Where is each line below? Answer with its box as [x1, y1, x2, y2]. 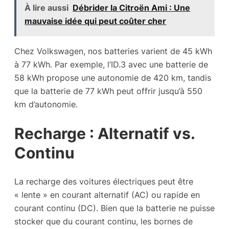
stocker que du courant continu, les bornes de [14, 216, 193, 227]
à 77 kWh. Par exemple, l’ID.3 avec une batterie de [14, 59, 208, 70]
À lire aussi [25, 3, 69, 13]
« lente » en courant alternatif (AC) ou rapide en [14, 190, 200, 200]
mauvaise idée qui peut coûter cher [25, 16, 167, 27]
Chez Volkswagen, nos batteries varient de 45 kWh [14, 45, 212, 56]
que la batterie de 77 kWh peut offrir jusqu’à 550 [14, 85, 202, 96]
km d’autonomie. [14, 99, 78, 109]
